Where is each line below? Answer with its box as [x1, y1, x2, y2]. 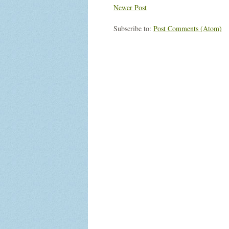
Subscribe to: [113, 24, 153, 33]
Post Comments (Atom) [153, 24, 222, 33]
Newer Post [113, 3, 147, 12]
